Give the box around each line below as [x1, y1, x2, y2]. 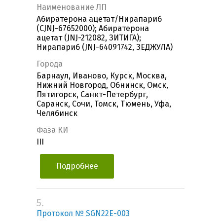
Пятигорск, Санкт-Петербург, [37, 90, 148, 100]
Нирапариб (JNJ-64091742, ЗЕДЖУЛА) [37, 42, 173, 52]
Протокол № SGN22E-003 [37, 209, 130, 219]
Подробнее [56, 161, 98, 171]
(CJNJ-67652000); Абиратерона [37, 24, 149, 34]
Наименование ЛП [37, 2, 107, 12]
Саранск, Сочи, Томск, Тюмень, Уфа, [37, 99, 171, 109]
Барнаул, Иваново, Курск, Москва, [37, 71, 167, 81]
